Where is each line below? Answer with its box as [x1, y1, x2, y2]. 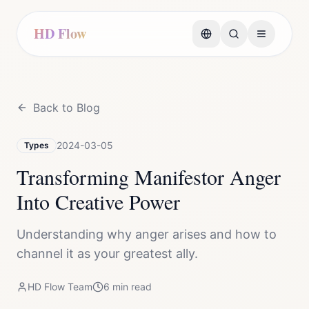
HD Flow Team [28, 281, 92, 292]
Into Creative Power [17, 188, 180, 215]
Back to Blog [33, 101, 100, 114]
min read [110, 281, 152, 292]
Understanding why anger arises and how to [17, 227, 277, 241]
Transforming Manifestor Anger [17, 163, 281, 190]
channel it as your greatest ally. [17, 246, 198, 261]
